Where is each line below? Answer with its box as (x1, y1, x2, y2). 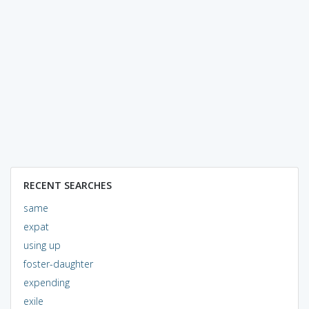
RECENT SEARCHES (23, 178, 112, 192)
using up (23, 238, 61, 252)
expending (23, 275, 70, 289)
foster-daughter (23, 257, 93, 270)
